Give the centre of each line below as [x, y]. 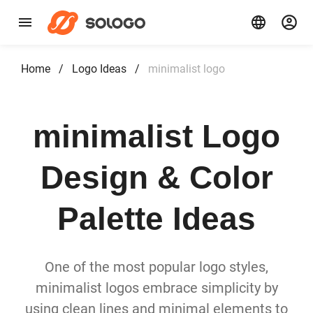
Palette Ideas [156, 219]
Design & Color [156, 177]
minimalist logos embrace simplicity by [156, 288]
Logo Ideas [99, 69]
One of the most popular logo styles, [156, 267]
